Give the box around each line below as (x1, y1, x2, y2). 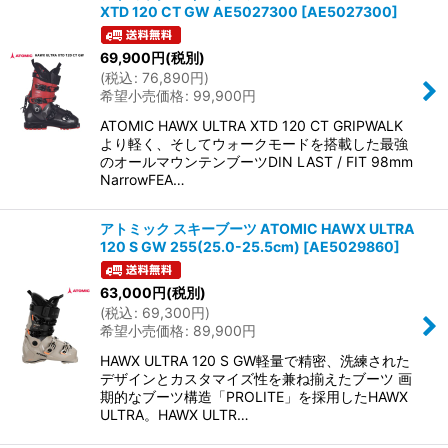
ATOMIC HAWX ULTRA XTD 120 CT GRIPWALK (100, 117, 403, 135)
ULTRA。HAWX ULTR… (100, 406, 249, 424)
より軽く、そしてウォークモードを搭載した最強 (100, 135, 408, 153)
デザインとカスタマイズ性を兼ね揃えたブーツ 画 (100, 370, 412, 388)
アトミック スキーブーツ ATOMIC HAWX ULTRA (100, 220, 415, 238)
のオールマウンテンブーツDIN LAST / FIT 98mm (100, 153, 413, 171)
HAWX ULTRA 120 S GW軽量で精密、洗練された (100, 352, 410, 370)
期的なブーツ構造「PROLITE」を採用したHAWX (100, 388, 408, 406)
